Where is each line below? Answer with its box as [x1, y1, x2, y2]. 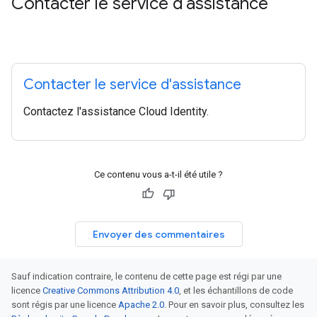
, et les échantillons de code [179, 285, 293, 296]
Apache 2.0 [118, 299, 164, 310]
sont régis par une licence [11, 299, 118, 310]
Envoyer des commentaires [92, 228, 225, 241]
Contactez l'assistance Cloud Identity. [23, 105, 209, 118]
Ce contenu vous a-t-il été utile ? [94, 169, 223, 180]
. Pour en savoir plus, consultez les [164, 299, 304, 310]
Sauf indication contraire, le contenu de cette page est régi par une [11, 271, 282, 282]
